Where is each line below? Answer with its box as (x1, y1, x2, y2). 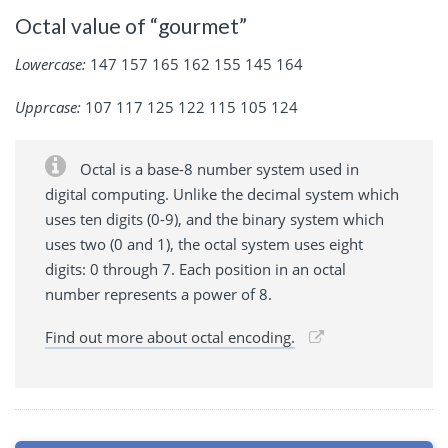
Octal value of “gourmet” (15, 13, 247, 39)
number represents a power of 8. (45, 283, 272, 304)
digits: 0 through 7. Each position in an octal (45, 258, 346, 279)
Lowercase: (15, 53, 86, 74)
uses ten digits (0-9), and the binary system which (45, 208, 384, 229)
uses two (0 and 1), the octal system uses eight (45, 233, 363, 254)
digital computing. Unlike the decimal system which (45, 183, 399, 204)
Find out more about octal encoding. (45, 326, 295, 347)
